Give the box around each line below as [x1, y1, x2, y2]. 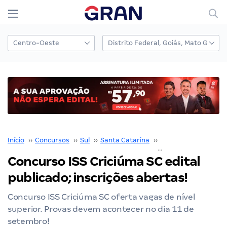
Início [8, 136, 24, 144]
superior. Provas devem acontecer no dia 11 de [8, 204, 194, 214]
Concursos [35, 136, 69, 144]
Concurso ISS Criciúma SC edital [8, 154, 200, 169]
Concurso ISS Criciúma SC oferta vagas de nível [8, 192, 195, 202]
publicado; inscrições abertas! [8, 170, 187, 185]
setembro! [8, 216, 50, 226]
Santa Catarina [100, 136, 149, 144]
